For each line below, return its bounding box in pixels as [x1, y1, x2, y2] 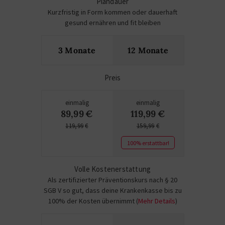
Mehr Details [138, 196, 175, 205]
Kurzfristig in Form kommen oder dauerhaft [48, 8, 177, 17]
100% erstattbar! [127, 139, 169, 147]
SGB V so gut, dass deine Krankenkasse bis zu [43, 186, 182, 195]
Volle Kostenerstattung [74, 164, 151, 174]
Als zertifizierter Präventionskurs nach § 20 [48, 175, 177, 184]
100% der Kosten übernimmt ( [48, 196, 138, 205]
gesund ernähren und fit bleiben [64, 18, 161, 27]
